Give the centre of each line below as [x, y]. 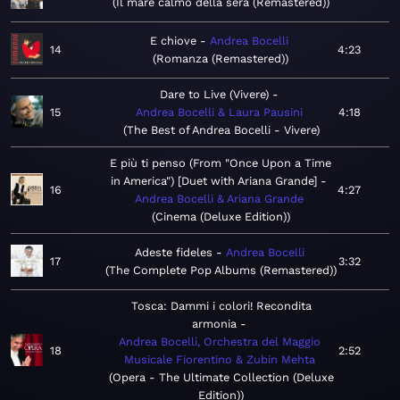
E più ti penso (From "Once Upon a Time [221, 163]
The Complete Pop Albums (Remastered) [221, 271]
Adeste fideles [173, 253]
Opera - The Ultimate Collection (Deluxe [223, 378]
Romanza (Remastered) [221, 59]
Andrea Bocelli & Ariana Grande [219, 199]
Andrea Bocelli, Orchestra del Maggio [219, 342]
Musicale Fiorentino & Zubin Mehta [219, 360]
